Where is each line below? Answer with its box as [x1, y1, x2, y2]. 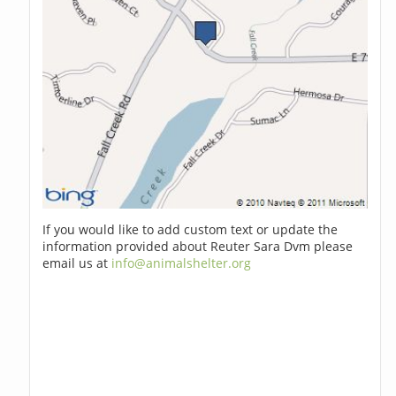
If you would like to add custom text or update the [42, 221, 339, 239]
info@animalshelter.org [111, 255, 252, 272]
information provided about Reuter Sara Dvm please [42, 238, 354, 255]
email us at [42, 255, 112, 272]
